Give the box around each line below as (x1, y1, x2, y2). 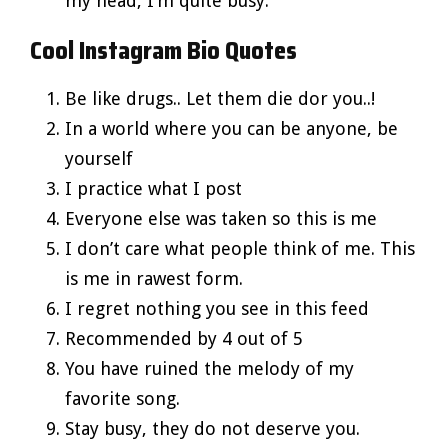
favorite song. (65, 387, 180, 409)
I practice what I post (65, 177, 242, 199)
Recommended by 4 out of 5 (65, 327, 303, 349)
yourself (65, 147, 133, 169)
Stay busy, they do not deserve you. (65, 417, 360, 439)
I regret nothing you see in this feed (65, 297, 369, 319)
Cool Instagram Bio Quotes (30, 31, 297, 70)
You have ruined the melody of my (65, 357, 354, 379)
